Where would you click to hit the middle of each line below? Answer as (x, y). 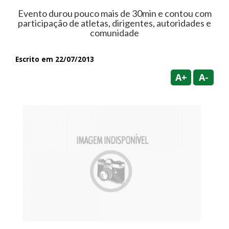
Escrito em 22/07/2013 (55, 59)
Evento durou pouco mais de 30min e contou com (114, 13)
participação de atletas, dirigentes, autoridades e (114, 23)
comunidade (114, 32)
